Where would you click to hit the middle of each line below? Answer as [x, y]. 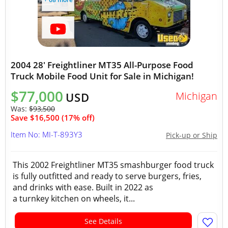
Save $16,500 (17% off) [53, 118]
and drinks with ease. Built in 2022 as [83, 187]
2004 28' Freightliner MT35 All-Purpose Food [102, 65]
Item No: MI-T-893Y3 [47, 134]
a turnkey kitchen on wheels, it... [74, 198]
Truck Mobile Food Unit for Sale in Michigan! [102, 76]
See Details [103, 221]
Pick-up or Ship [192, 135]
